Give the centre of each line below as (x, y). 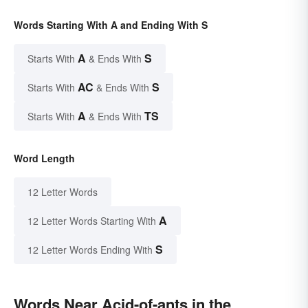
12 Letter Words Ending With (90, 249)
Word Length (44, 158)
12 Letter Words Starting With (92, 220)
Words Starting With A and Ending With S (111, 24)
